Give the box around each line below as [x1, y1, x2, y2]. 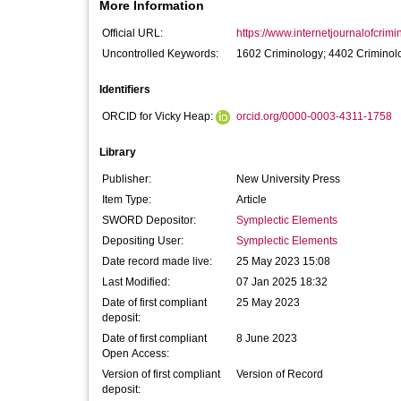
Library [99, 146, 136, 158]
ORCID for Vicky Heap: [102, 110, 216, 123]
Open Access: [102, 347, 169, 360]
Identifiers [99, 83, 150, 96]
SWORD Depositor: [102, 214, 196, 226]
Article [236, 193, 267, 206]
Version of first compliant [102, 368, 220, 380]
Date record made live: [102, 255, 212, 268]
